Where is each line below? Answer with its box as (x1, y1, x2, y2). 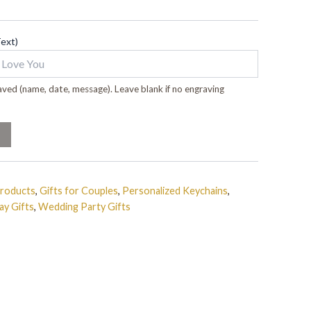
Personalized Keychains (121, 184, 228, 196)
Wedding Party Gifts (37, 200, 131, 212)
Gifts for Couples (39, 184, 118, 196)
